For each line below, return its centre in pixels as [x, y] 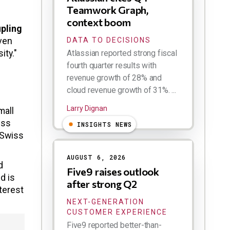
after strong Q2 [102, 184]
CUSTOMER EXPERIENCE [117, 212]
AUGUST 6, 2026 [96, 157]
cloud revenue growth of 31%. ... [121, 90]
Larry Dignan [87, 109]
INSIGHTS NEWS [104, 124]
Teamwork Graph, [108, 10]
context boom [99, 22]
